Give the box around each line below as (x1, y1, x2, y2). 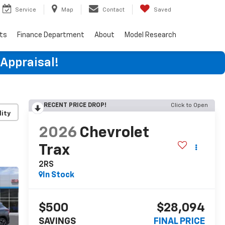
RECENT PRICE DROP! (43, 102, 106, 108)
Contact (102, 7, 125, 13)
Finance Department (17, 31, 84, 39)
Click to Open (171, 102, 208, 108)
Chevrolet (79, 126, 149, 141)
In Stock (42, 171, 74, 180)
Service (15, 7, 36, 13)
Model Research (125, 31, 176, 39)
